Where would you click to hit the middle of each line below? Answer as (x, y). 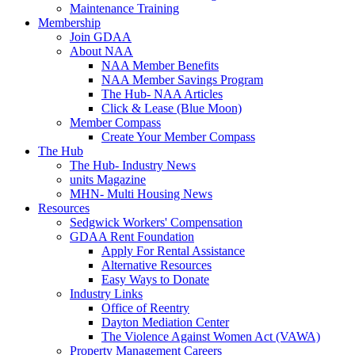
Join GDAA (101, 37)
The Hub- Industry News (133, 165)
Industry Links (106, 294)
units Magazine (108, 179)
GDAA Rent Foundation (132, 237)
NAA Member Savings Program (182, 80)
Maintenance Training (124, 8)
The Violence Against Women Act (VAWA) (211, 336)
